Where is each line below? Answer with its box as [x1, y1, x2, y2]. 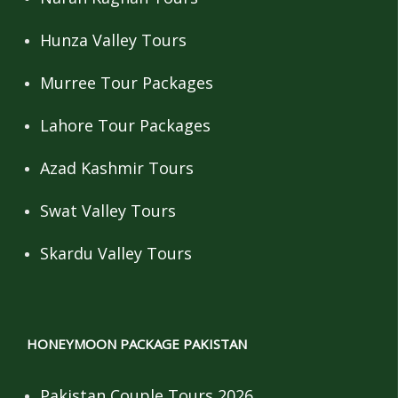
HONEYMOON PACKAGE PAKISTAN [27, 334, 247, 353]
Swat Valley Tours [40, 199, 176, 221]
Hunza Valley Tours [40, 28, 187, 51]
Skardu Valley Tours [40, 242, 192, 264]
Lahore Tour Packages [40, 114, 211, 136]
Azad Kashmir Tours [40, 156, 194, 179]
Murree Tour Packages [40, 71, 213, 93]
